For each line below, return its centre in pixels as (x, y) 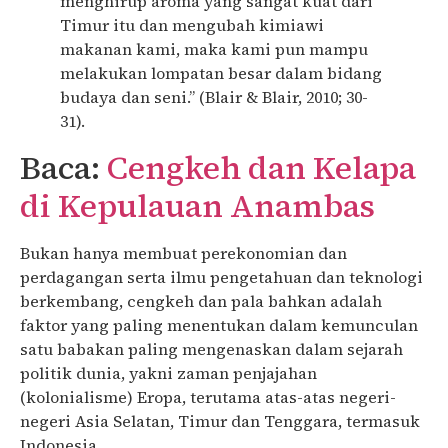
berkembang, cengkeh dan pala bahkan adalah (201, 300)
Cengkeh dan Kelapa (261, 167)
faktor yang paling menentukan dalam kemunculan (219, 324)
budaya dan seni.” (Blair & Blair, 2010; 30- (214, 96)
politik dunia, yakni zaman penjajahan (168, 372)
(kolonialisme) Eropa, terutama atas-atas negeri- (208, 396)
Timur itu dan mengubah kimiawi (192, 24)
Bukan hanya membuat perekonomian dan (183, 252)
